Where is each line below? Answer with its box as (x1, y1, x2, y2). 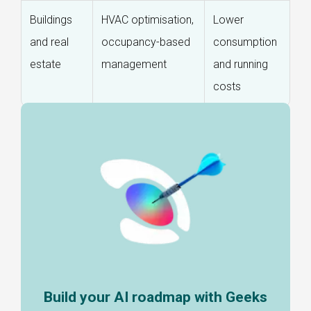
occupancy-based (101, 35, 190, 49)
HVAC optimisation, (101, 12, 194, 26)
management (101, 57, 167, 71)
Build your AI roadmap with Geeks (44, 289, 267, 306)
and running (213, 57, 268, 71)
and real (30, 35, 69, 49)
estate (30, 57, 61, 71)
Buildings (30, 12, 72, 26)
